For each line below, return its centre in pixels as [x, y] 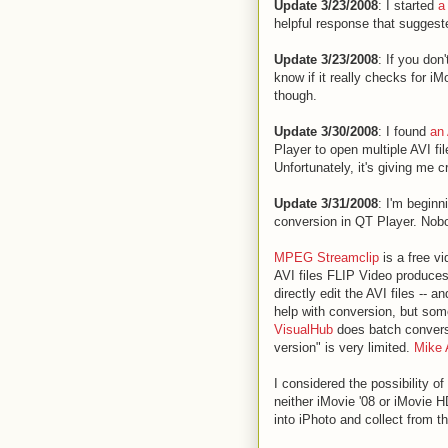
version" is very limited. [344, 347]
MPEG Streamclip [326, 257]
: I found [404, 131]
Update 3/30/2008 [326, 131]
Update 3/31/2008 [326, 203]
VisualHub [303, 329]
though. [295, 95]
